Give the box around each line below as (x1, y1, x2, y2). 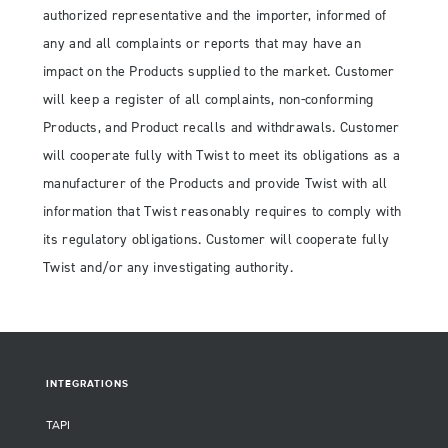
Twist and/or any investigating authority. (43, 259, 294, 277)
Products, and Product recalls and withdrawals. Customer (43, 119, 400, 137)
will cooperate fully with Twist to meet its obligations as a (43, 147, 401, 165)
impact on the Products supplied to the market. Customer (43, 63, 395, 81)
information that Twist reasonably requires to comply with (43, 203, 402, 221)
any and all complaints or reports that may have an (43, 35, 362, 53)
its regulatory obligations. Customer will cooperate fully (43, 231, 390, 249)
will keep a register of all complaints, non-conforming (43, 91, 374, 109)
